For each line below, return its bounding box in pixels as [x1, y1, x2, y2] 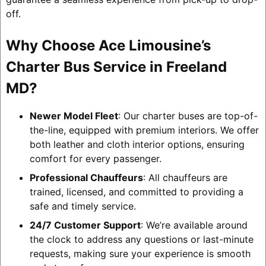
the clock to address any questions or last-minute [29, 233, 254, 245]
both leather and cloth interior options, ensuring [29, 138, 245, 150]
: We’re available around [140, 218, 248, 231]
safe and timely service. [29, 199, 136, 212]
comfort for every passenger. [29, 152, 161, 164]
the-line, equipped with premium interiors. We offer [29, 123, 259, 136]
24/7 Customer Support [29, 218, 141, 231]
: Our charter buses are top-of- [118, 109, 258, 122]
